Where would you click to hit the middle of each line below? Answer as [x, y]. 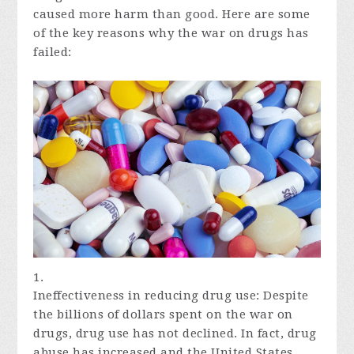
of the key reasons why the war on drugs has [171, 33]
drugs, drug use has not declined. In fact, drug [175, 334]
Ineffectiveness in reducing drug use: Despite [171, 296]
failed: [53, 52]
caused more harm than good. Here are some [172, 14]
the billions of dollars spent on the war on [163, 315]
